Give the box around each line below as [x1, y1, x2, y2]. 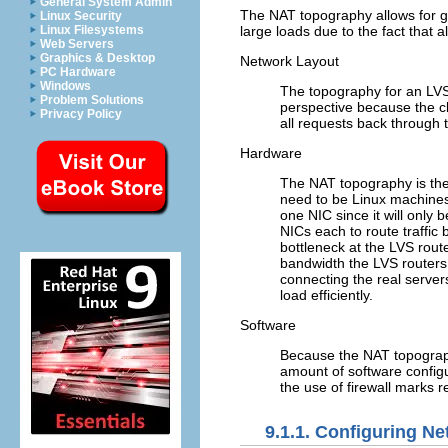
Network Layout [240, 53, 339, 70]
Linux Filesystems [40, 23, 144, 37]
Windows [40, 79, 91, 93]
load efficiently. [280, 287, 373, 304]
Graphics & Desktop [40, 51, 155, 65]
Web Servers [40, 37, 114, 51]
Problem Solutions [40, 93, 144, 107]
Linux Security [40, 9, 122, 23]
